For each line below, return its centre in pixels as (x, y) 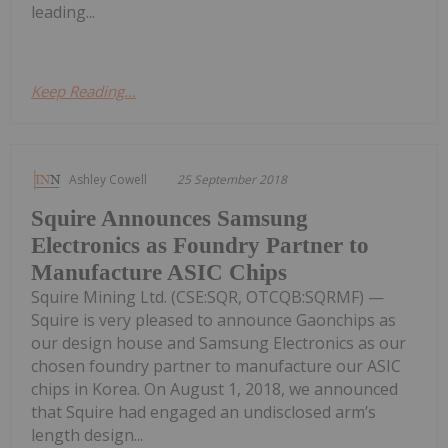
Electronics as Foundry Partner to (200, 246)
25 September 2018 (232, 180)
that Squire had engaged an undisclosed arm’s (203, 412)
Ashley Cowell (108, 180)
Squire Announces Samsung (169, 219)
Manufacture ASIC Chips (159, 273)
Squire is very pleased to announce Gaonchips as (213, 320)
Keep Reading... (83, 91)
